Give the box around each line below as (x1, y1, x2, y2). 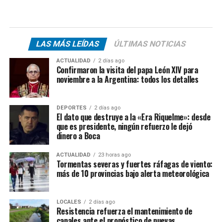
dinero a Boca (56, 130, 100, 142)
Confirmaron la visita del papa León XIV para (56, 64, 198, 76)
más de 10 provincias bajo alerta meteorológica (56, 167, 209, 180)
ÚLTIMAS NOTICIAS (112, 39, 187, 49)
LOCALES (56, 199, 81, 206)
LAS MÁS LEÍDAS (35, 39, 101, 49)
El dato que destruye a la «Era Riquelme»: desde (56, 111, 211, 123)
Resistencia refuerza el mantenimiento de (56, 205, 192, 218)
